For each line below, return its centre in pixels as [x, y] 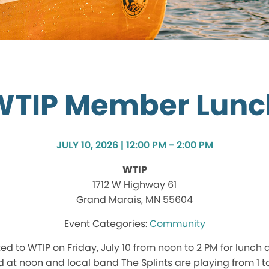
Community [177, 224]
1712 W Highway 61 [134, 185]
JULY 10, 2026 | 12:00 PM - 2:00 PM [134, 145]
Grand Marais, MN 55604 [134, 200]
